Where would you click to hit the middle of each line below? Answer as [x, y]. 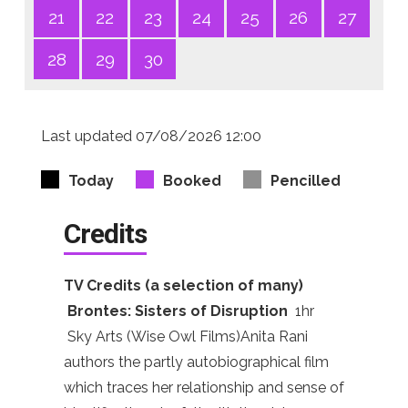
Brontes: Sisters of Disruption [181, 311]
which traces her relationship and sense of [204, 388]
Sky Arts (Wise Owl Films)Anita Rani [186, 337]
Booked [192, 181]
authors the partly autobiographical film [196, 362]
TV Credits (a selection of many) [184, 286]
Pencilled [306, 181]
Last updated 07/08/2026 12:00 [151, 137]
